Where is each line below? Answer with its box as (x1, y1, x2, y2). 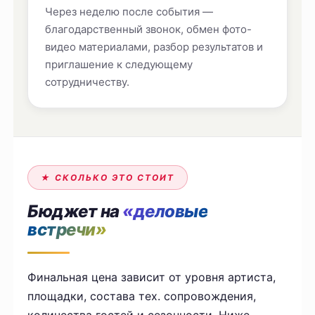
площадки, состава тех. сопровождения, (27, 289, 257, 304)
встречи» (27, 219, 107, 240)
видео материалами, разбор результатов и (45, 40, 264, 54)
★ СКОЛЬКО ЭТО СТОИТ (41, 172, 175, 184)
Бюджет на (27, 201, 123, 222)
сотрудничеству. (45, 75, 130, 89)
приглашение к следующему (45, 58, 193, 72)
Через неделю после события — (45, 5, 214, 19)
